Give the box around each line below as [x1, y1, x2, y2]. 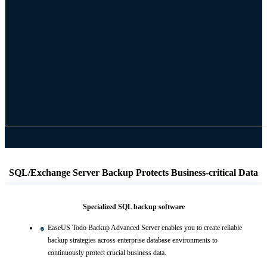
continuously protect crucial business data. [48, 249, 166, 257]
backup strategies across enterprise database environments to [48, 236, 218, 245]
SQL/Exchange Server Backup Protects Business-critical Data [9, 167, 258, 178]
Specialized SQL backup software [82, 203, 185, 212]
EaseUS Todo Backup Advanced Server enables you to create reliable [48, 223, 242, 232]
